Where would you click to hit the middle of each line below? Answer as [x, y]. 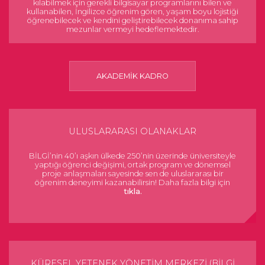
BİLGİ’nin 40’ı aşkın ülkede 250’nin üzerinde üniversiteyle [132, 156]
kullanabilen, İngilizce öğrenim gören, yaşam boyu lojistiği [132, 12]
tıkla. [132, 191]
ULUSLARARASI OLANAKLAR [132, 131]
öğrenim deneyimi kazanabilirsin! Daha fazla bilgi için [132, 182]
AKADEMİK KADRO [132, 76]
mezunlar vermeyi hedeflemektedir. [132, 29]
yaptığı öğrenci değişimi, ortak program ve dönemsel [132, 165]
